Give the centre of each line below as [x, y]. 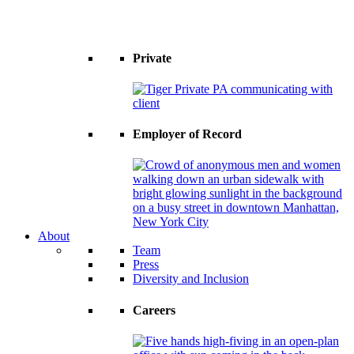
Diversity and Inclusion [191, 279]
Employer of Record [187, 134]
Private [152, 58]
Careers [154, 310]
